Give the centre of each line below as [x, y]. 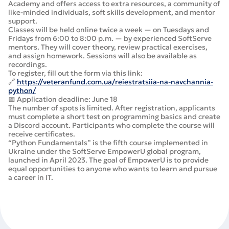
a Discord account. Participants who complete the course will [111, 125]
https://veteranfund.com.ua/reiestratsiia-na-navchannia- [115, 82]
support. [23, 21]
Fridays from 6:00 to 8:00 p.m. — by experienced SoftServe [110, 38]
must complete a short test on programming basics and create [114, 117]
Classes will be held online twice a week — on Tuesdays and [109, 30]
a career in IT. [31, 177]
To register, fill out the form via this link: [75, 73]
